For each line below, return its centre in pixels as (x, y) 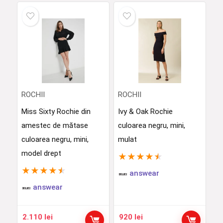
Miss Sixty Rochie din (56, 111)
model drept (41, 153)
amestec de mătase (55, 125)
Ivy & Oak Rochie (145, 111)
